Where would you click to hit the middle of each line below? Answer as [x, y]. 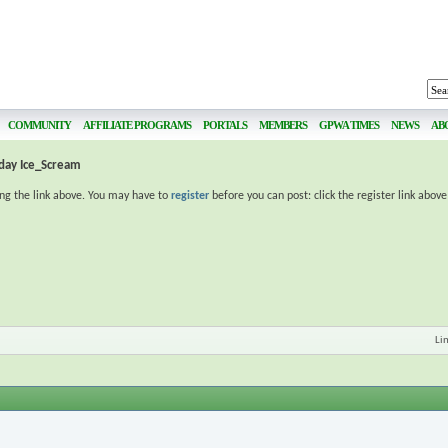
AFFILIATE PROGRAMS [137, 125]
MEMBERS [283, 125]
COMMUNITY [39, 125]
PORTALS [225, 125]
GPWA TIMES [349, 125]
